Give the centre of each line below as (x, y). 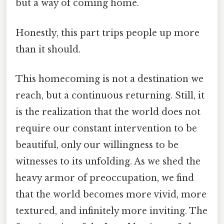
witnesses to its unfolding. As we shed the (108, 161)
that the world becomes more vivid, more (111, 194)
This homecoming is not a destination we (109, 79)
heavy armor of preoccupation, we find (105, 178)
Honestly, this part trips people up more (107, 33)
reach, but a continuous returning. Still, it (110, 95)
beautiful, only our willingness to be (97, 145)
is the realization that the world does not (108, 112)
